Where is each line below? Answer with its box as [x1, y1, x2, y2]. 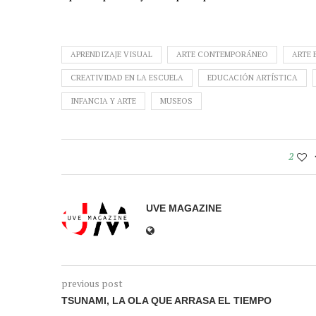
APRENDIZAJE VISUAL [71, 49, 152, 59]
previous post [61, 276, 123, 290]
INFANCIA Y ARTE [71, 95, 136, 106]
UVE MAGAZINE [146, 202, 221, 214]
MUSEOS [160, 95, 193, 106]
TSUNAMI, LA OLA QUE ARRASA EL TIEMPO [61, 294, 272, 306]
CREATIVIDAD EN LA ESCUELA [71, 72, 183, 83]
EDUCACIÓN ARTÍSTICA [207, 72, 298, 83]
